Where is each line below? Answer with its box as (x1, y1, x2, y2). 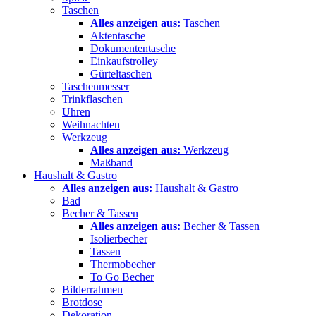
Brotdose (62, 296, 102, 308)
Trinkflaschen (62, 92, 123, 105)
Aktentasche (90, 29, 145, 42)
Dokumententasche (90, 42, 176, 54)
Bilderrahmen (62, 283, 123, 296)
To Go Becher (90, 270, 154, 283)
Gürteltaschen (90, 67, 152, 80)
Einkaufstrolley (90, 54, 158, 67)
